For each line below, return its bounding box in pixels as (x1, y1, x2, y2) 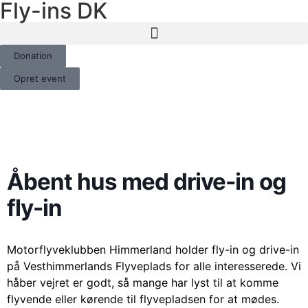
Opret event (14, 73, 66, 84)
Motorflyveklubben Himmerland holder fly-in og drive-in (7, 243, 299, 256)
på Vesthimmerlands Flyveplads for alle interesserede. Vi (7, 259, 301, 273)
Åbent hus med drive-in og (7, 168, 286, 195)
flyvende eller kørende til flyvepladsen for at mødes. (7, 292, 279, 306)
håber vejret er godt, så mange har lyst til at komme (7, 276, 278, 289)
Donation (14, 50, 52, 61)
